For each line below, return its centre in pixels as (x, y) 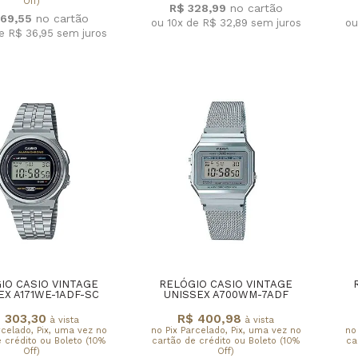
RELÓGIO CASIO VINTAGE (226, 284)
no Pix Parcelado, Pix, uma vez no (226, 330)
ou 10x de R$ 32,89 (201, 22)
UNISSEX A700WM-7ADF (226, 295)
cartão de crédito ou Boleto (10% (226, 340)
